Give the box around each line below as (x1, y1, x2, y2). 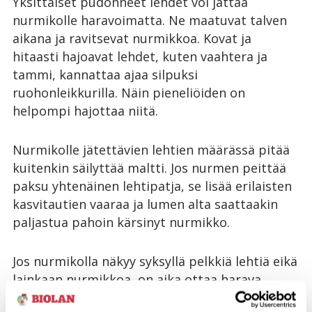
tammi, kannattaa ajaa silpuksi (13, 65, 198, 83)
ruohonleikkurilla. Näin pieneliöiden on (13, 84, 245, 101)
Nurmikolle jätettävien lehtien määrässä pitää (13, 141, 290, 158)
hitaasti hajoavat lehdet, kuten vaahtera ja (13, 47, 267, 65)
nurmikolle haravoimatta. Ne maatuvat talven (13, 11, 287, 29)
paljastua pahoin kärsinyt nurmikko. (13, 213, 233, 231)
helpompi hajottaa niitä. (13, 102, 162, 119)
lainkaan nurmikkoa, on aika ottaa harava (13, 270, 261, 288)
